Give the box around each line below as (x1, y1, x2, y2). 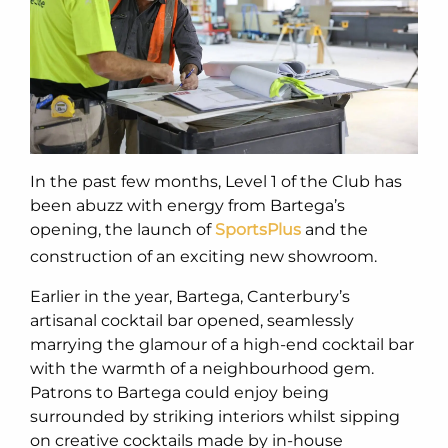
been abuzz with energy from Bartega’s (30, 195, 345, 215)
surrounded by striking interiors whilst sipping (30, 406, 400, 426)
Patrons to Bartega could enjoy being (30, 382, 329, 402)
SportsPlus (215, 219, 301, 239)
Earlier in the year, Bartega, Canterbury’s (30, 286, 350, 306)
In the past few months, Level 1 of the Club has (30, 171, 402, 191)
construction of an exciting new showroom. (30, 246, 377, 266)
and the (301, 219, 368, 239)
